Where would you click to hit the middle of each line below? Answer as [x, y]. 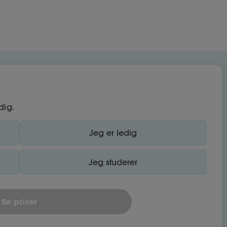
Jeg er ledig [113, 133]
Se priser [19, 201]
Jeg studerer [113, 162]
